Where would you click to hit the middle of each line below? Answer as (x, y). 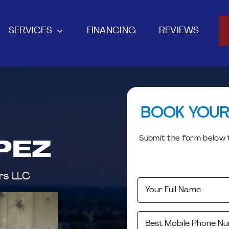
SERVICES (30, 31)
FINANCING (111, 31)
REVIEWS (179, 31)
